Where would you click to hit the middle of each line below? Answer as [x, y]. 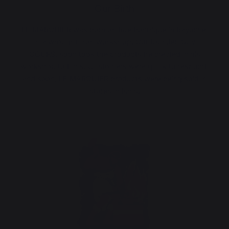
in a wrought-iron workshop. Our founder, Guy [114, 42]
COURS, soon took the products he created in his [114, 54]
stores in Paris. [114, 91]
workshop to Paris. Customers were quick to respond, [114, 66]
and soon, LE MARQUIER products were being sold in [114, 78]
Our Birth [114, 8]
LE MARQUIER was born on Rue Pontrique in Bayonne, [114, 29]
